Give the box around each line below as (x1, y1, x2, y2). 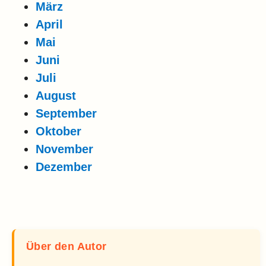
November (36, 142, 93, 156)
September (36, 106, 97, 120)
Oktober (36, 124, 81, 138)
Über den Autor (26, 240, 107, 252)
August (36, 88, 76, 102)
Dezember (36, 160, 92, 173)
